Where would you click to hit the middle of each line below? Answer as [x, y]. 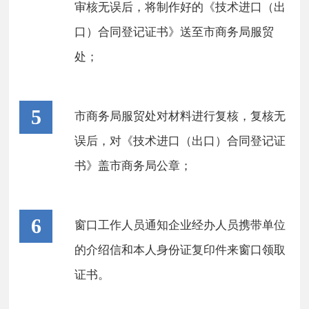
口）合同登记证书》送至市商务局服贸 [175, 32]
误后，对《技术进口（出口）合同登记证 [180, 141]
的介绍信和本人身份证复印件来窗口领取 [180, 250]
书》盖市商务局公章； [133, 166]
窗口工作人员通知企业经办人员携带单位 [180, 225]
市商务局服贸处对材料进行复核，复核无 [180, 116]
